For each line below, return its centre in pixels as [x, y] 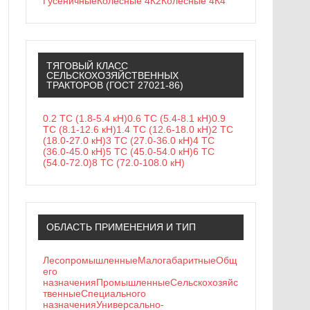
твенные [62, 294]
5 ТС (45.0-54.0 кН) [150, 151]
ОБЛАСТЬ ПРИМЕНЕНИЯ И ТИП [121, 227]
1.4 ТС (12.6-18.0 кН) [164, 129]
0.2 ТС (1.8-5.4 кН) [85, 118]
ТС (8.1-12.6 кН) [80, 129]
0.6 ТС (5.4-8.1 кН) [170, 118]
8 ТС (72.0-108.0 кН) [139, 162]
